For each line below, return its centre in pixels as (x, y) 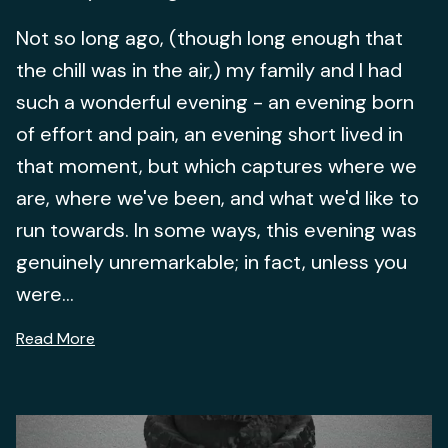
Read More (55, 338)
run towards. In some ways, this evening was (216, 230)
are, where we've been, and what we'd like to (217, 198)
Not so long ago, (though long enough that (209, 38)
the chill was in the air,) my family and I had (209, 70)
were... (45, 294)
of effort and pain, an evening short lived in (209, 134)
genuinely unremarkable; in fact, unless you (211, 262)
